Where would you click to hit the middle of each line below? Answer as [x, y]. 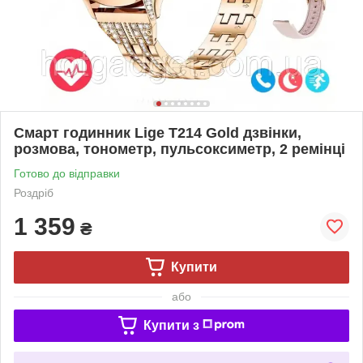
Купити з [171, 325]
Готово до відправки [67, 173]
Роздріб [34, 192]
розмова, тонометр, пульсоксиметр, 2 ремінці [179, 149]
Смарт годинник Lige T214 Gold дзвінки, [158, 132]
